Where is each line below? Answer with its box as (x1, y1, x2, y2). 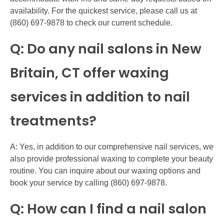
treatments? (10, 111, 96, 130)
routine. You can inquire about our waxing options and (10, 166, 200, 175)
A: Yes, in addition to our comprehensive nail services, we (10, 142, 213, 151)
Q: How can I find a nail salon (10, 199, 206, 218)
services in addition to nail (10, 87, 190, 106)
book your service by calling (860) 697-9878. (10, 178, 167, 187)
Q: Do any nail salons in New (10, 39, 201, 58)
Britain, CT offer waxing (10, 63, 169, 82)
